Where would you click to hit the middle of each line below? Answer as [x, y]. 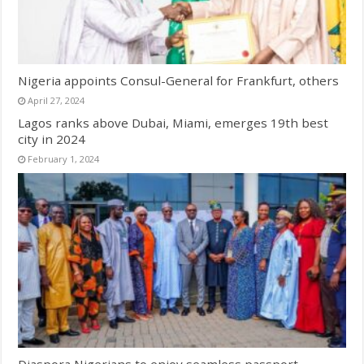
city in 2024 [52, 139]
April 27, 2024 [56, 100]
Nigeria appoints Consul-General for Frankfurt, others [179, 80]
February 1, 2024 [64, 158]
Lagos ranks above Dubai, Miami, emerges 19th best [173, 122]
